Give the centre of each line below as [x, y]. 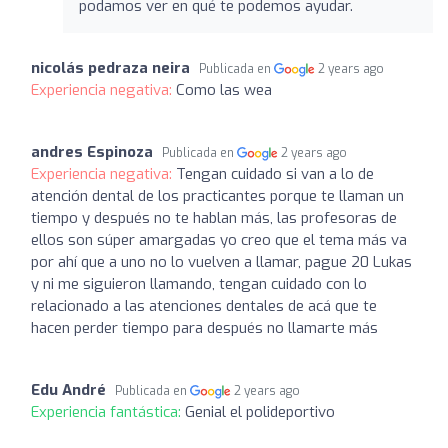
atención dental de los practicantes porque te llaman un [217, 195]
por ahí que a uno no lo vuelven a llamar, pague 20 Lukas [221, 261]
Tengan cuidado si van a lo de [275, 173]
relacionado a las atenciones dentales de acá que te [204, 305]
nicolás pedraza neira [110, 67]
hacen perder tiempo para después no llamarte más [204, 327]
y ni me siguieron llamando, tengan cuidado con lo [199, 283]
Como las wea [224, 89]
